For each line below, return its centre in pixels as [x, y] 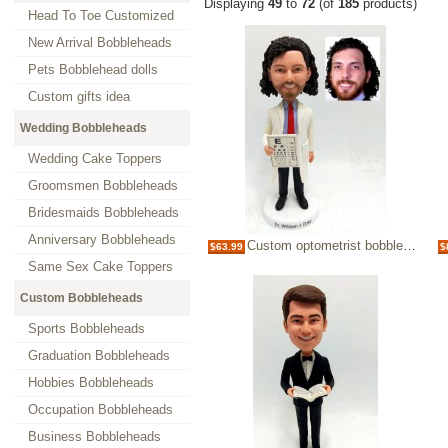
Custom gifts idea [79, 96]
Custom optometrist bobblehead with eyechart [325, 246]
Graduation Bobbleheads [99, 355]
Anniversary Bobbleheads [102, 239]
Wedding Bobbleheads [83, 128]
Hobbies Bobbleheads [91, 382]
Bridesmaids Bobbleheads [103, 212]
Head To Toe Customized [101, 15]
